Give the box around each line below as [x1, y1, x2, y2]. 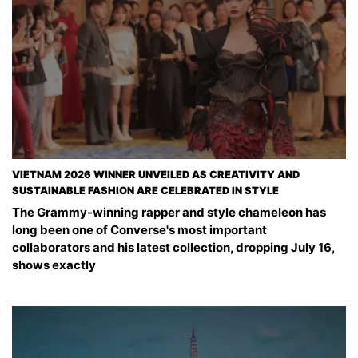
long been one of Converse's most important [12, 221, 267, 237]
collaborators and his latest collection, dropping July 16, [12, 239, 335, 255]
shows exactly [12, 257, 96, 272]
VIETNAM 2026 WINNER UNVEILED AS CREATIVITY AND [12, 168, 300, 181]
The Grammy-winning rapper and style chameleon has [12, 204, 326, 220]
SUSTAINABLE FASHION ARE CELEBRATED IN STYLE [12, 184, 279, 197]
